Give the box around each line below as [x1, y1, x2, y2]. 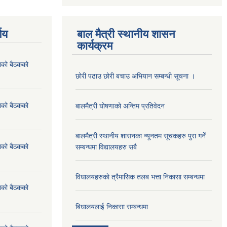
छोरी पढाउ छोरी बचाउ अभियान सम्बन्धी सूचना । [75, 71, 195, 80]
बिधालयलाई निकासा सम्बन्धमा [75, 202, 148, 211]
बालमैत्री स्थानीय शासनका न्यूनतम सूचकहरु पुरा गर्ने [75, 131, 206, 140]
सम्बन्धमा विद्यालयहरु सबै [75, 142, 137, 151]
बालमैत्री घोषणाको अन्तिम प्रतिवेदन [75, 101, 165, 110]
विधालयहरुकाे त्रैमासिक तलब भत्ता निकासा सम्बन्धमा [75, 172, 205, 181]
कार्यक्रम [77, 39, 112, 52]
